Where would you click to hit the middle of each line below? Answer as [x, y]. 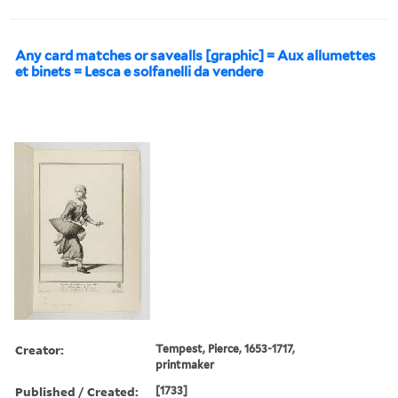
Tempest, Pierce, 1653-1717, [226, 348]
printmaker [185, 364]
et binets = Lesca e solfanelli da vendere [139, 72]
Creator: [40, 349]
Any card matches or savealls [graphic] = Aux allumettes [195, 56]
